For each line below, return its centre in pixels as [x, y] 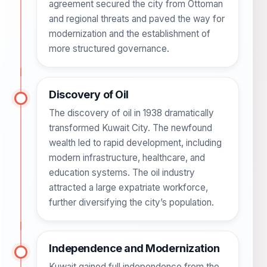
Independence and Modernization [134, 249]
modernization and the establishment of [130, 34]
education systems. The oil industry [122, 173]
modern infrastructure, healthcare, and [127, 158]
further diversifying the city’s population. [131, 203]
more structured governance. [109, 49]
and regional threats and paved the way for [137, 19]
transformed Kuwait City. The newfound [131, 128]
